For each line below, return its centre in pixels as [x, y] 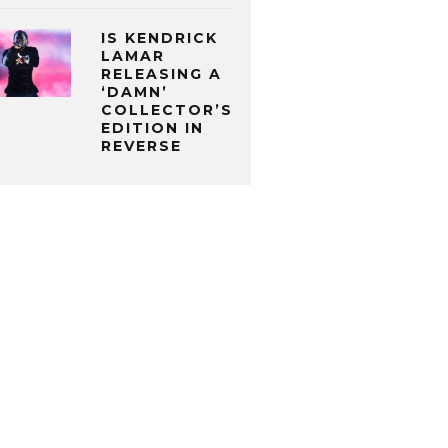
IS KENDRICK [159, 38]
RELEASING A [161, 74]
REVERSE [141, 146]
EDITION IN [152, 128]
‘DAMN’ [134, 92]
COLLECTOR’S [167, 110]
